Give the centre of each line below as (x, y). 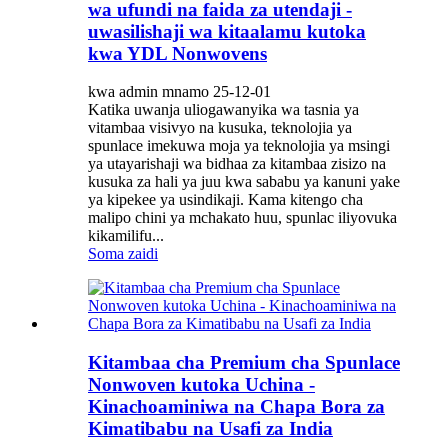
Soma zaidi (123, 254)
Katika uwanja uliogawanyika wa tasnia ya (223, 110)
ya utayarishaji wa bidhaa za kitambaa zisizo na (237, 164)
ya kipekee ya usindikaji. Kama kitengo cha (225, 200)
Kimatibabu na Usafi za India (210, 429)
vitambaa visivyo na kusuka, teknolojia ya (220, 128)
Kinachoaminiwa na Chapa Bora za (236, 407)
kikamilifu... (126, 236)
